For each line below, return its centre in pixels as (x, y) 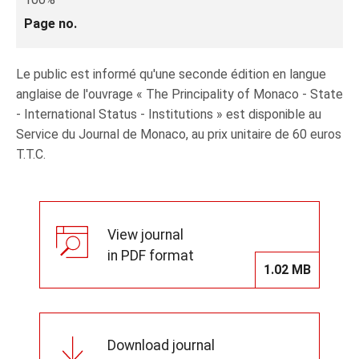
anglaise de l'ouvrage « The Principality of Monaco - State (179, 94)
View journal (145, 234)
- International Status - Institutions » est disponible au (169, 114)
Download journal (161, 345)
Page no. (50, 24)
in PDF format (151, 255)
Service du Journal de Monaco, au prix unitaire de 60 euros (179, 134)
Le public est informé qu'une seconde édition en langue (171, 74)
